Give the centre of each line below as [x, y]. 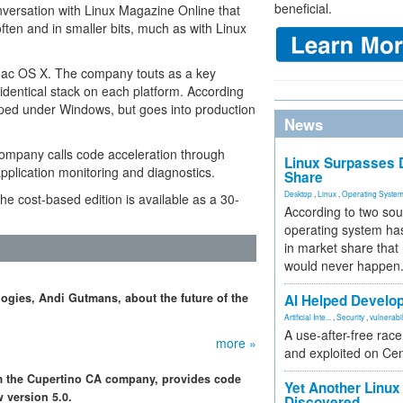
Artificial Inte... [308, 317]
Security [350, 317]
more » [236, 343]
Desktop [298, 193]
